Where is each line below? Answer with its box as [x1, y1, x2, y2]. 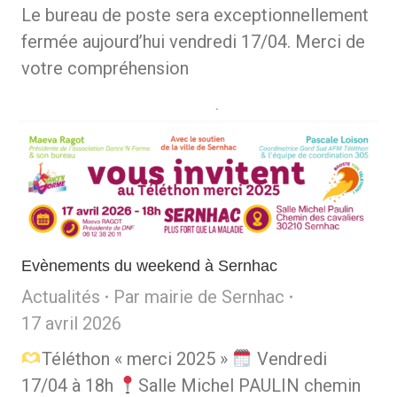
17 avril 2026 [21, 312, 121, 334]
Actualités [21, 285, 100, 307]
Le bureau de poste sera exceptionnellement [21, 4, 369, 26]
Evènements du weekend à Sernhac [21, 256, 277, 275]
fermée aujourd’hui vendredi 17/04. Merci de [21, 31, 365, 52]
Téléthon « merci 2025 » [41, 347, 232, 370]
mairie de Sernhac [144, 285, 284, 307]
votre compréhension [21, 58, 189, 79]
